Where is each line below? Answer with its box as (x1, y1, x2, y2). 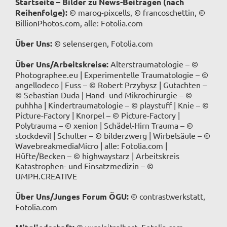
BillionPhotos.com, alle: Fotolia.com (15, 18, 143, 28)
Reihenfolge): (15, 7, 67, 18)
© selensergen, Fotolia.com (52, 38, 153, 49)
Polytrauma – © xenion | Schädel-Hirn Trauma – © (15, 120, 193, 131)
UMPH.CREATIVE (15, 171, 77, 181)
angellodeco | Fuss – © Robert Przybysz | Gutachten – (15, 80, 207, 90)
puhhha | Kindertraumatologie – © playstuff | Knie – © (15, 100, 209, 110)
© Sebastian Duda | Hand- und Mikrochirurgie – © (15, 90, 192, 100)
